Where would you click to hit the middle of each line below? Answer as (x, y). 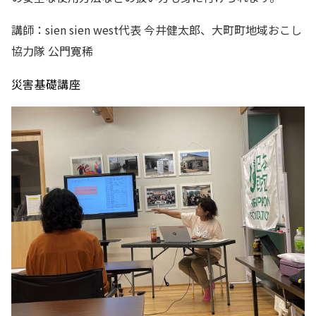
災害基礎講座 (46, 84)
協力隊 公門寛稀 (52, 51)
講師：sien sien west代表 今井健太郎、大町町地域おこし (157, 30)
